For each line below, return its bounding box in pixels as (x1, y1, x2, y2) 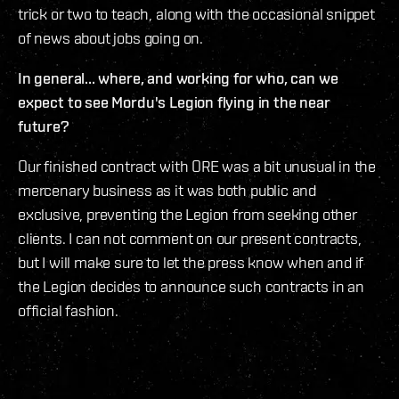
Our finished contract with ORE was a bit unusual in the (18, 157, 377, 176)
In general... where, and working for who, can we (18, 69, 338, 88)
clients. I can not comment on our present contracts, (18, 229, 362, 248)
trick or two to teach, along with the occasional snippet (18, 4, 375, 24)
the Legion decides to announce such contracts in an (18, 277, 364, 297)
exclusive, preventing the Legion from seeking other (18, 205, 357, 224)
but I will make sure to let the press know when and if (18, 253, 364, 273)
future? (18, 117, 69, 136)
